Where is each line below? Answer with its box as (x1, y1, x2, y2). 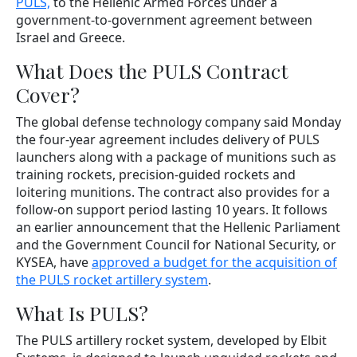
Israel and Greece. (16, 28, 125, 46)
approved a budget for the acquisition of (92, 253, 337, 271)
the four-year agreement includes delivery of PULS (16, 130, 320, 148)
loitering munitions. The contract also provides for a (16, 182, 330, 201)
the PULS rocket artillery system (16, 270, 208, 288)
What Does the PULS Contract (16, 57, 288, 84)
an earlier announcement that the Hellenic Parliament (16, 218, 340, 236)
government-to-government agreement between (16, 10, 312, 29)
